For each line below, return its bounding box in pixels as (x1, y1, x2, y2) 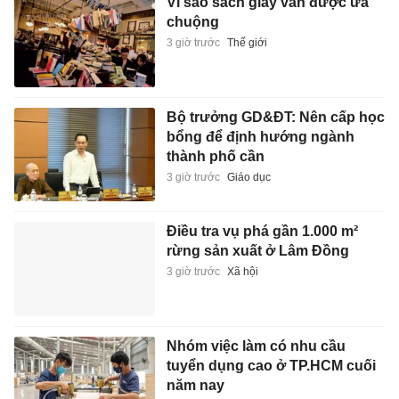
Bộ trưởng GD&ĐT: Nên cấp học (166, 109, 385, 125)
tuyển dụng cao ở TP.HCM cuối (166, 358, 376, 374)
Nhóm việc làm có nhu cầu (166, 338, 346, 354)
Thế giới (226, 37, 267, 50)
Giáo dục (226, 170, 271, 183)
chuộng (166, 14, 219, 30)
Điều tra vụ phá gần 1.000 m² (166, 224, 358, 240)
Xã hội (226, 265, 258, 279)
